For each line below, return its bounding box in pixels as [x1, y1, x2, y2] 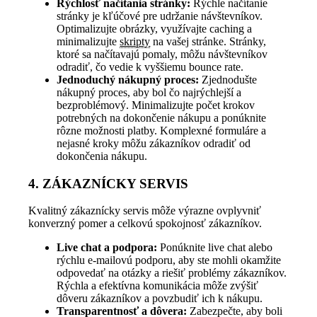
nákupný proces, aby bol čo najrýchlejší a [57, 86, 242, 99]
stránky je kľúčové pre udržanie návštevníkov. [57, 10, 263, 23]
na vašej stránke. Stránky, [150, 35, 267, 48]
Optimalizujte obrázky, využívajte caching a [57, 23, 253, 35]
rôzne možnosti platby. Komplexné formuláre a [57, 125, 267, 137]
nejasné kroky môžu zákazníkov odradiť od [57, 137, 251, 150]
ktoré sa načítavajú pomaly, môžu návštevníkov [57, 48, 268, 61]
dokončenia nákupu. [57, 150, 148, 163]
